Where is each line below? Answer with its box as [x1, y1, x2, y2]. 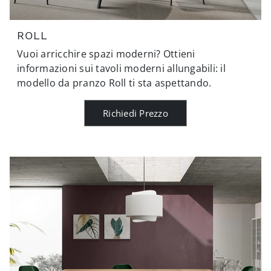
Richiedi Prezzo [103, 106, 168, 119]
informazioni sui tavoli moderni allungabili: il [17, 61, 226, 75]
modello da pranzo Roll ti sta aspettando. [17, 76, 212, 90]
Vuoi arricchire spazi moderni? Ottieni [17, 47, 195, 60]
